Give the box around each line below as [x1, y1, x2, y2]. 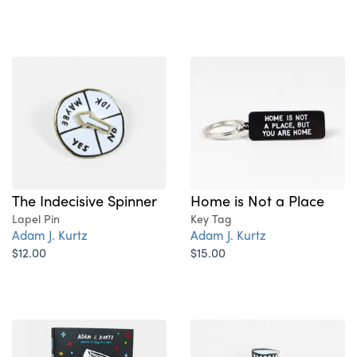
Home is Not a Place [190, 189, 324, 210]
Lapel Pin [12, 210, 60, 227]
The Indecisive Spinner [12, 190, 157, 211]
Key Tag [190, 210, 232, 226]
